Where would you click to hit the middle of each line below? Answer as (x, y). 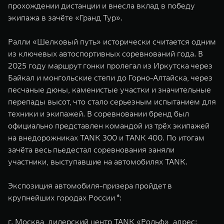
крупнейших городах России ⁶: (65, 197)
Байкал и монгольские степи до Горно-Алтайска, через (110, 77)
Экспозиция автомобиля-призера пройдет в (90, 185)
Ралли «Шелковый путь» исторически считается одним (112, 41)
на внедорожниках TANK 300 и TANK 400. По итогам (106, 137)
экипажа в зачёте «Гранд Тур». (65, 17)
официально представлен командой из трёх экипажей (109, 125)
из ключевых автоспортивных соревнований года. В (105, 53)
